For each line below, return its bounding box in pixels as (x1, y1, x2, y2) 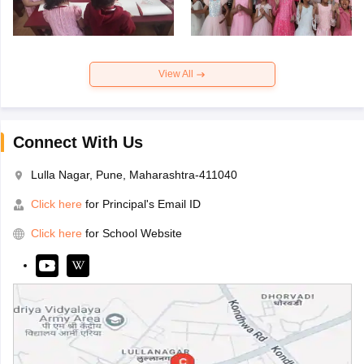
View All (158, 68, 196, 80)
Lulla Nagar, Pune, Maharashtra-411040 (30, 168, 237, 182)
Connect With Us (12, 133, 143, 152)
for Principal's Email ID (81, 197, 201, 211)
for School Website (84, 227, 182, 240)
